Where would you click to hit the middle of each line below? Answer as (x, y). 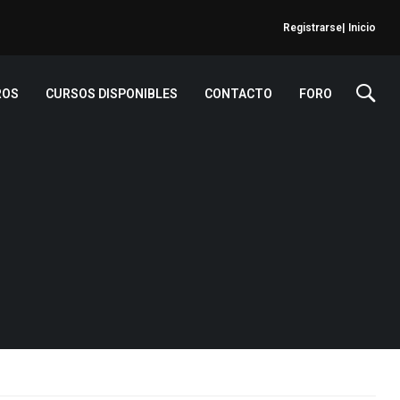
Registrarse (312, 28)
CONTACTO (238, 94)
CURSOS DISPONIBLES (112, 94)
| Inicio (359, 28)
